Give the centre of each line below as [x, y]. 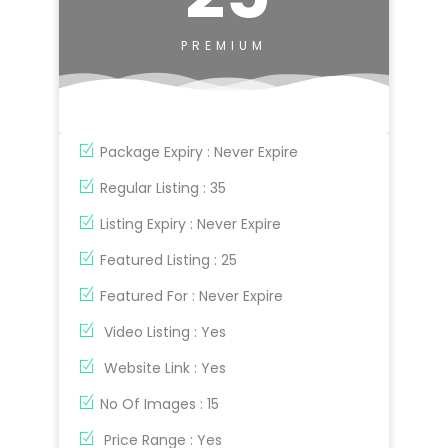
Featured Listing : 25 [168, 259]
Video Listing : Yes [163, 331]
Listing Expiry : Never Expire [190, 223]
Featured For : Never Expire [191, 295]
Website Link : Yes [163, 367]
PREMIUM [224, 45]
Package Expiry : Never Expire [199, 151]
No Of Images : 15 [159, 403]
